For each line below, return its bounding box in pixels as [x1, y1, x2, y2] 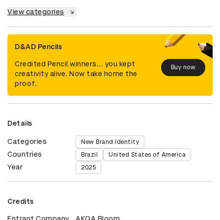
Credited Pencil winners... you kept [15, 59, 136, 68]
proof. [15, 79, 37, 87]
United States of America [109, 151, 186, 158]
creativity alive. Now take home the [15, 69, 137, 78]
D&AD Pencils [15, 42, 62, 51]
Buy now [170, 64, 195, 71]
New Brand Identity [81, 138, 139, 145]
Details [7, 119, 32, 127]
